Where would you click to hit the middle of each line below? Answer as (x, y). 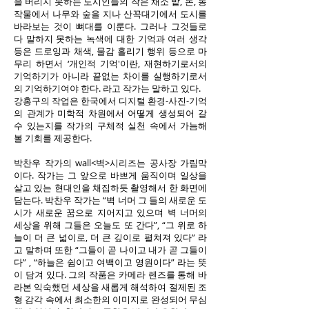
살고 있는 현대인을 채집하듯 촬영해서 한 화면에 (110, 188)
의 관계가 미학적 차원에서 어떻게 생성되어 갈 (110, 113)
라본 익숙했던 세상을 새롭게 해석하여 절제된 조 (110, 287)
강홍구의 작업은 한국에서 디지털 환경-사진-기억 (110, 101)
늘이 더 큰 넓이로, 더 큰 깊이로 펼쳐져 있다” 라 (110, 237)
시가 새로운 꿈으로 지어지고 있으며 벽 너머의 (110, 212)
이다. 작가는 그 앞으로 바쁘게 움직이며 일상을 (110, 175)
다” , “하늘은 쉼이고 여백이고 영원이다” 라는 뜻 (110, 262)
